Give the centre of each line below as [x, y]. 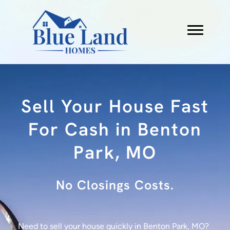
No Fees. [115, 185]
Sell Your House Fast [115, 107]
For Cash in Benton [115, 130]
